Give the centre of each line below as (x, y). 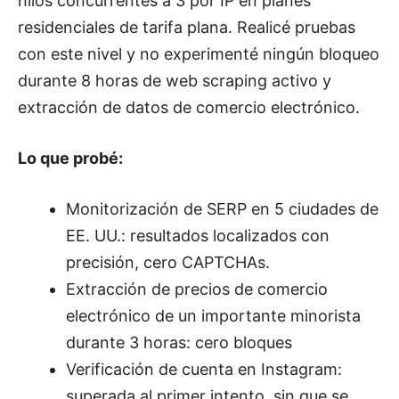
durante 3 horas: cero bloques (179, 342)
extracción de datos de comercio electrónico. (189, 107)
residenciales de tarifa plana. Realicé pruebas (187, 27)
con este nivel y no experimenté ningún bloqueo (199, 53)
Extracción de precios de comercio (197, 289)
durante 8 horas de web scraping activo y (175, 80)
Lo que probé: (70, 158)
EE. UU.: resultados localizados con (198, 235)
